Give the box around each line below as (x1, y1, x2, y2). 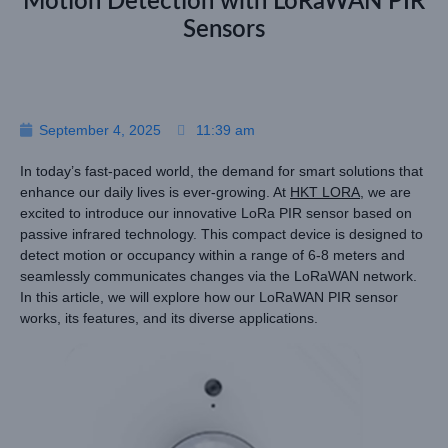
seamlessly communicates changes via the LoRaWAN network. (20, 267, 417, 284)
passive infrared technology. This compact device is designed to (20, 225, 423, 242)
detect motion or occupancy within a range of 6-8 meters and (20, 246, 405, 263)
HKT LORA (290, 183, 360, 200)
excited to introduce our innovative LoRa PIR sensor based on (20, 204, 412, 221)
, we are (360, 183, 411, 200)
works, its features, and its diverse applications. (20, 309, 318, 326)
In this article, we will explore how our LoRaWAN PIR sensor (20, 288, 398, 305)
